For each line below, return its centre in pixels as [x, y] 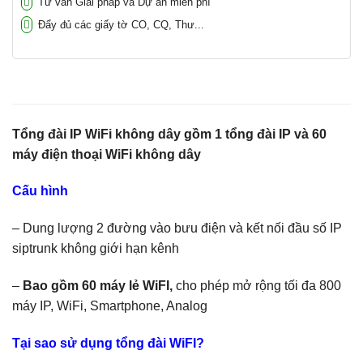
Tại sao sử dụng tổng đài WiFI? [108, 343]
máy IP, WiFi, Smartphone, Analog [110, 305]
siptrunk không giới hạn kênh [96, 249]
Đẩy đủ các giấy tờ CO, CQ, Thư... [120, 24]
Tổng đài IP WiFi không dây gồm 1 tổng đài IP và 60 [169, 134]
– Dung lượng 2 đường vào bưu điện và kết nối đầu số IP [177, 228]
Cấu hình [40, 191]
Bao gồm [51, 285]
